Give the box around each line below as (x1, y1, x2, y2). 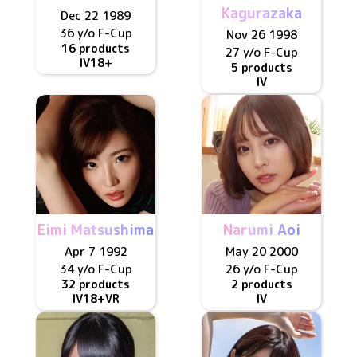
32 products (61, 277, 130, 292)
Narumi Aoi (222, 220, 300, 240)
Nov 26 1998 (226, 26, 297, 43)
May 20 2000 (225, 243, 298, 260)
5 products (230, 60, 292, 75)
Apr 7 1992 (64, 243, 127, 260)
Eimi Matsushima (37, 220, 154, 240)
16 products (61, 41, 130, 56)
